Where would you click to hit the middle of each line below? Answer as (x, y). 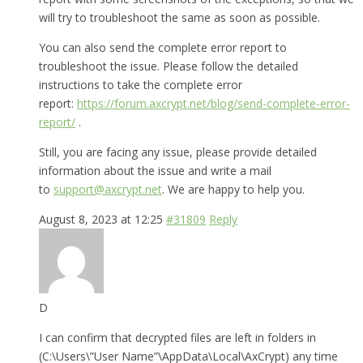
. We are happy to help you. (233, 189)
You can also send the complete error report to (163, 47)
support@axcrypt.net (108, 189)
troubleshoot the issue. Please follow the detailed (169, 66)
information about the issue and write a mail (155, 170)
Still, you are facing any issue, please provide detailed (178, 152)
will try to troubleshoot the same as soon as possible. (179, 17)
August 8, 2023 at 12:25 (101, 219)
